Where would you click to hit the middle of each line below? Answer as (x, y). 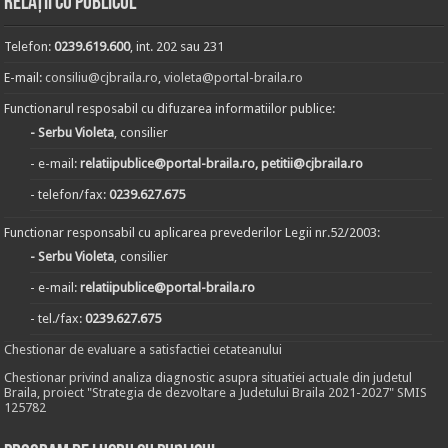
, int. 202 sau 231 (177, 46)
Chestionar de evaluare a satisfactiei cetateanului (143, 349)
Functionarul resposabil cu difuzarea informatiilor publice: (170, 108)
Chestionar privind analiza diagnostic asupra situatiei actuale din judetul (208, 377)
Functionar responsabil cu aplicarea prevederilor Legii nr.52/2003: (192, 232)
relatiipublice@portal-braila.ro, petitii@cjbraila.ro (222, 163)
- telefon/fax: (70, 194)
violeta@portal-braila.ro (234, 77)
